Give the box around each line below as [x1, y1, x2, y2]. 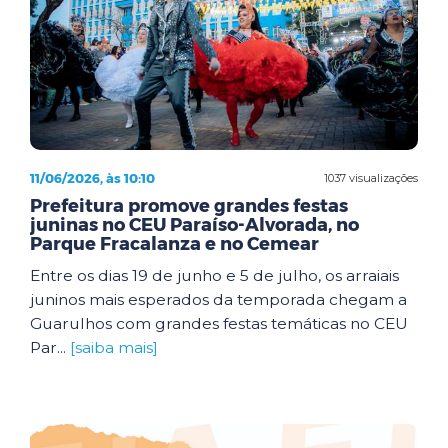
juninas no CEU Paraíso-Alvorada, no [30, 214, 359, 236]
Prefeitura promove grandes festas [30, 195, 348, 217]
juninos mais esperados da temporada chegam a [30, 290, 407, 309]
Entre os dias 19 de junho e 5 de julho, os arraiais [30, 266, 399, 285]
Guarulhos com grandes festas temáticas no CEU [30, 314, 408, 333]
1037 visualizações [324, 170, 418, 185]
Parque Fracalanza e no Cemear [30, 233, 319, 255]
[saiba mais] [70, 338, 158, 357]
